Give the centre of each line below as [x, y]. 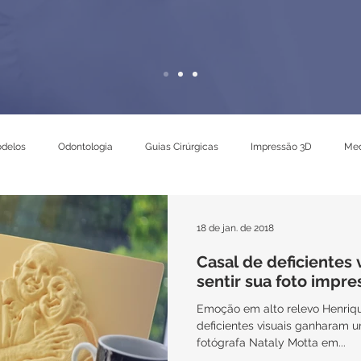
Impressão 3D [281, 146]
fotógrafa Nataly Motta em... [271, 342]
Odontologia [85, 146]
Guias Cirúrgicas [182, 146]
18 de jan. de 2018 [235, 228]
